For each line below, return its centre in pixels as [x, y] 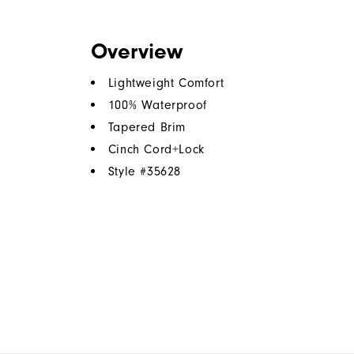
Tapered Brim [147, 128]
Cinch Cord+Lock [156, 150]
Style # [128, 172]
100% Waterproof [157, 105]
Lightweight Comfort [166, 83]
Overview [136, 52]
